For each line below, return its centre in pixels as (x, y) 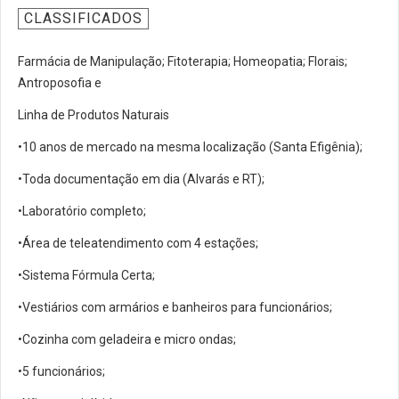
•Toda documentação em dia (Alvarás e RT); (141, 179)
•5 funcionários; (61, 371)
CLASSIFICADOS (83, 18)
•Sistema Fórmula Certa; (86, 275)
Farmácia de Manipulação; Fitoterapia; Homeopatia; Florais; (183, 61)
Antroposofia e (60, 83)
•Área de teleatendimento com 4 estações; (138, 243)
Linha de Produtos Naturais (94, 115)
